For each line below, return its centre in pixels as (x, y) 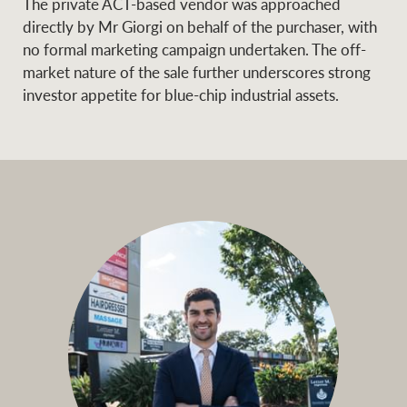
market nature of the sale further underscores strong (197, 72)
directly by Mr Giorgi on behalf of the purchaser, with (200, 27)
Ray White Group (184, 77)
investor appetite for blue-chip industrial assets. (181, 95)
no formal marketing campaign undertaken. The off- (195, 50)
